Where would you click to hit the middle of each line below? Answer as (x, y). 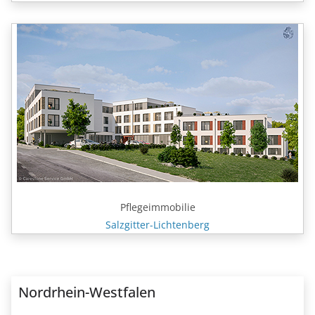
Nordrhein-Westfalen (87, 292)
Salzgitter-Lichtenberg (157, 225)
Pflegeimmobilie (157, 207)
